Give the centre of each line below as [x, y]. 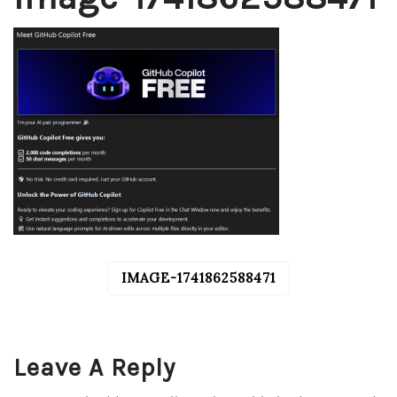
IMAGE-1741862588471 [198, 278]
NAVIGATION [74, 302]
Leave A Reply [94, 367]
